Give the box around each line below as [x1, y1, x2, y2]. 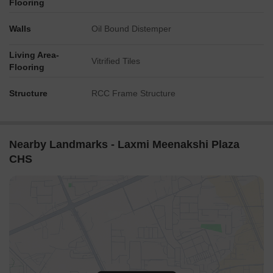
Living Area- [9, 50, 59, 60]
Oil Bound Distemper [91, 24, 171, 34]
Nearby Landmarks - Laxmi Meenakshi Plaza [9, 138, 239, 151]
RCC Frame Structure [91, 88, 175, 98]
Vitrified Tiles [91, 56, 140, 66]
